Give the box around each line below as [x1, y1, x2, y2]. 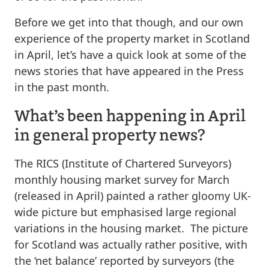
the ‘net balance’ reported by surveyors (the [14, 253, 234, 268]
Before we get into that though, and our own [14, 14, 243, 29]
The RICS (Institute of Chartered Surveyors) [14, 156, 231, 171]
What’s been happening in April [14, 103, 246, 125]
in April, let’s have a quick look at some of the [14, 47, 246, 62]
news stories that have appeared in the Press [14, 63, 244, 78]
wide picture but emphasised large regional [14, 204, 237, 219]
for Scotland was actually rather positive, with [14, 237, 247, 252]
